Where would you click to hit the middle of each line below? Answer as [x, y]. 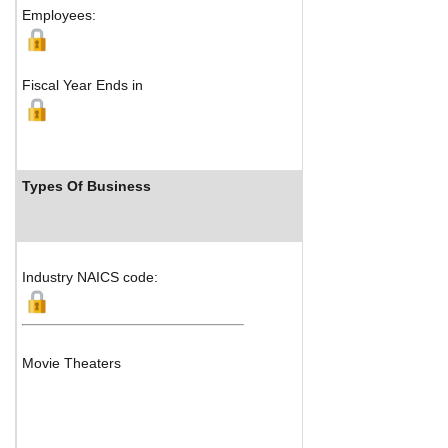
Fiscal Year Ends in [82, 84]
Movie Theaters [71, 362]
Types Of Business [86, 185]
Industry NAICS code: [90, 276]
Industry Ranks [375, 185]
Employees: [59, 14]
